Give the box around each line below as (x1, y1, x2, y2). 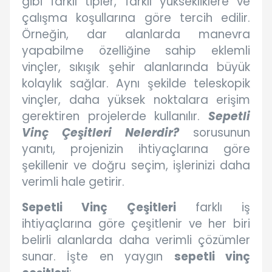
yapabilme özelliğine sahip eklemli (22, 42, 250, 59)
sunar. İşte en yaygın (22, 248, 174, 265)
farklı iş (175, 199, 250, 216)
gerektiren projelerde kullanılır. (22, 108, 208, 125)
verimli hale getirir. (22, 174, 124, 191)
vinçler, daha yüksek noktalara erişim (22, 92, 250, 109)
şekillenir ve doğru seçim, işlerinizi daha (22, 157, 250, 174)
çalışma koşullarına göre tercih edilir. (22, 10, 250, 27)
